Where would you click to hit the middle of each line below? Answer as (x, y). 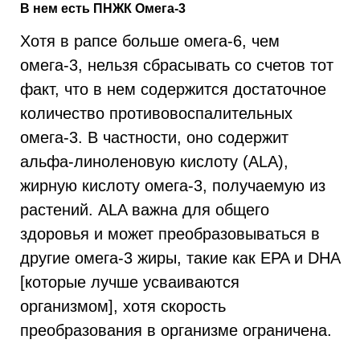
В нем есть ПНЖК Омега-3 (103, 9)
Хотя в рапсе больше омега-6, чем (150, 41)
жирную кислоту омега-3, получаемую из (173, 186)
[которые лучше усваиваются (130, 282)
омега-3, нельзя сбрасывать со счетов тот (177, 65)
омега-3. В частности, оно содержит (154, 137)
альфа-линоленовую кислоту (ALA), (154, 162)
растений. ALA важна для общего (145, 210)
